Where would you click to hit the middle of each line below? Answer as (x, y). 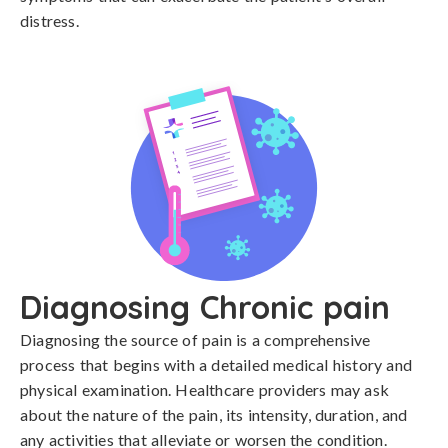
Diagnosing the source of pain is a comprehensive (195, 339)
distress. (49, 20)
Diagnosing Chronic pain (205, 307)
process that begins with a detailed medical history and (216, 364)
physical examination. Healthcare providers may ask (205, 389)
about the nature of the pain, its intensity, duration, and (214, 414)
